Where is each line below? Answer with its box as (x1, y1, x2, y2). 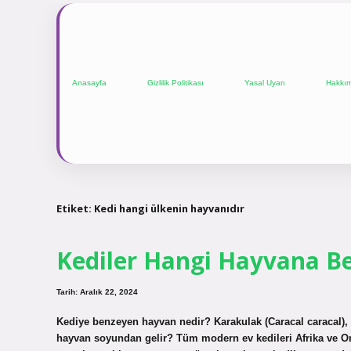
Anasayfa (72, 78, 107, 88)
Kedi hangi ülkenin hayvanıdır (94, 201, 244, 215)
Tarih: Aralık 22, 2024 (56, 288, 138, 297)
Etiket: (56, 201, 94, 215)
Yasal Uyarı (244, 78, 285, 88)
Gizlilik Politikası (147, 78, 204, 88)
